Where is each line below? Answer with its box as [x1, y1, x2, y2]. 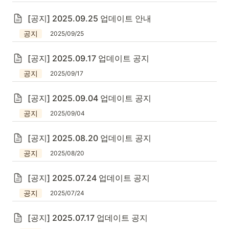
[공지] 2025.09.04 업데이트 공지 [28, 93, 151, 103]
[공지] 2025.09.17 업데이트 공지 [28, 53, 149, 63]
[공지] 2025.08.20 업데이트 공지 [28, 133, 151, 143]
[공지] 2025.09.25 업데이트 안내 [28, 13, 151, 24]
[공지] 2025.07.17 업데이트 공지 [28, 213, 148, 223]
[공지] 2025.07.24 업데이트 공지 [28, 173, 150, 183]
